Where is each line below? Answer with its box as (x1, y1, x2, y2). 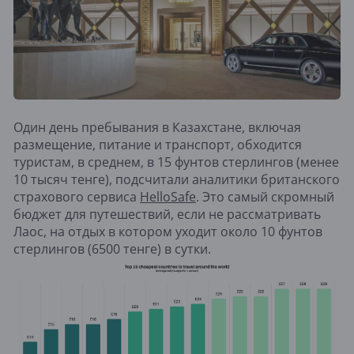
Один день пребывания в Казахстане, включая (13, 119, 301, 137)
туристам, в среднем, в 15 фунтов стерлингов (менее (13, 153, 339, 171)
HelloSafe (140, 188, 196, 206)
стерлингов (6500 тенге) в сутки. (13, 240, 211, 258)
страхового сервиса (13, 188, 140, 206)
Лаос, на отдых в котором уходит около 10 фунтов (13, 223, 322, 241)
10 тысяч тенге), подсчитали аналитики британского (13, 171, 340, 189)
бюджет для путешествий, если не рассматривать (13, 205, 321, 224)
